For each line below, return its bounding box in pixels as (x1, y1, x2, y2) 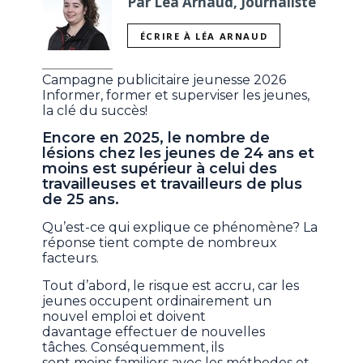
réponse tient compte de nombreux (42, 234, 278, 250)
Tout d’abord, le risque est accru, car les (42, 277, 300, 293)
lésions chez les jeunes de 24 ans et (42, 143, 315, 162)
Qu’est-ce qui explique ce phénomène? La (42, 219, 318, 235)
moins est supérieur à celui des (42, 159, 278, 177)
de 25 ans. (42, 190, 120, 208)
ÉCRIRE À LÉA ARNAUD (139, 29, 268, 42)
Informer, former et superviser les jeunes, (42, 87, 310, 103)
